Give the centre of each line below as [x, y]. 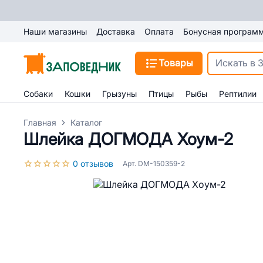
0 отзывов [93, 164]
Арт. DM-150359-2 [154, 164]
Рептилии [238, 94]
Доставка [116, 32]
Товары [176, 63]
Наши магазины [55, 32]
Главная [40, 123]
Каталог [86, 123]
